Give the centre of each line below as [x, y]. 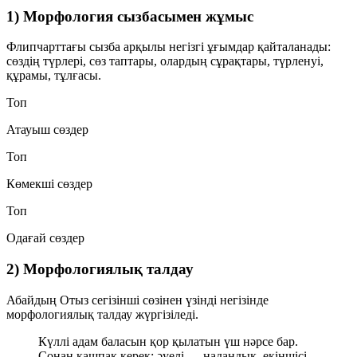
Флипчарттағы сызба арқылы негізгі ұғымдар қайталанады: [169, 47]
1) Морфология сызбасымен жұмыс [130, 16]
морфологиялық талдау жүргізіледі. [102, 314]
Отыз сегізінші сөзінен [121, 300]
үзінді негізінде [226, 300]
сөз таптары [122, 61]
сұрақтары [239, 61]
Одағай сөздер [45, 238]
